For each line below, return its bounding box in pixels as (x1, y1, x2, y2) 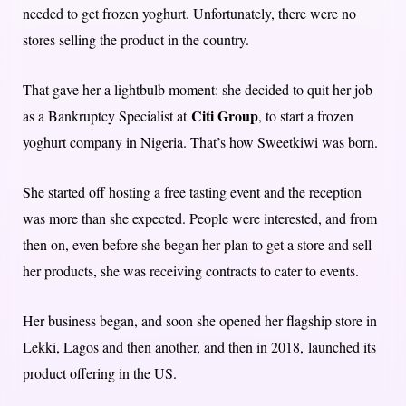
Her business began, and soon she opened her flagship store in (23, 311, 377, 331)
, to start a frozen (258, 106, 353, 126)
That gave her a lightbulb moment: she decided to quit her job (23, 80, 372, 100)
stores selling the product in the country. (23, 30, 249, 50)
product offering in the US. (23, 363, 177, 383)
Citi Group (191, 105, 258, 127)
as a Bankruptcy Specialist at (23, 106, 191, 126)
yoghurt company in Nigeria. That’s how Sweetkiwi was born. (23, 132, 378, 152)
